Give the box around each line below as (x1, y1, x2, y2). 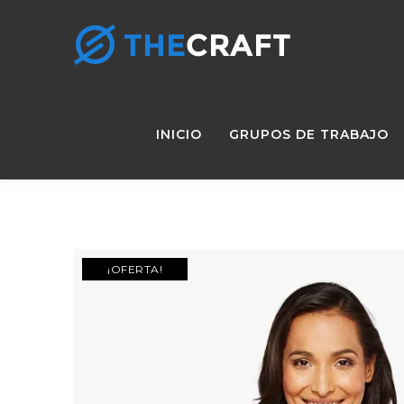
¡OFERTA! (107, 262, 162, 276)
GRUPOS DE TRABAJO (229, 126, 389, 142)
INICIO (156, 126, 202, 142)
